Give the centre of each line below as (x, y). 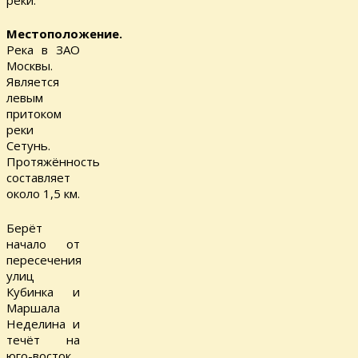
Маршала (33, 307)
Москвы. (30, 66)
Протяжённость (53, 162)
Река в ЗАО (43, 50)
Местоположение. (64, 34)
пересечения (44, 259)
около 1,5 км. (43, 194)
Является (33, 82)
